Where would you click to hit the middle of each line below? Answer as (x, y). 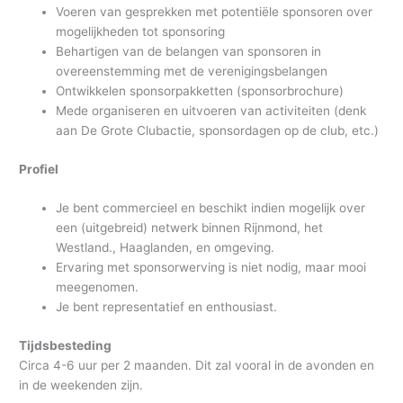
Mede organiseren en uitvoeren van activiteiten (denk (211, 111)
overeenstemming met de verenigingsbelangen (192, 72)
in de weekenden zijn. (81, 385)
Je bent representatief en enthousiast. (167, 307)
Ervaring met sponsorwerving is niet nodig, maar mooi (211, 268)
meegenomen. (98, 287)
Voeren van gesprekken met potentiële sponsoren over (215, 12)
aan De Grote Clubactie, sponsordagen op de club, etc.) (218, 131)
